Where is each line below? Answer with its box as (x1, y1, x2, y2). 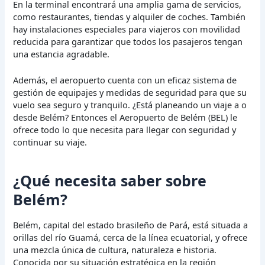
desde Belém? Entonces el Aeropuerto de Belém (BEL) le (13, 111, 238, 124)
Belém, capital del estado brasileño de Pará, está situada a (13, 219, 248, 231)
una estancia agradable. (13, 47, 110, 60)
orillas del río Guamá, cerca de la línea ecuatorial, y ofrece (13, 231, 248, 244)
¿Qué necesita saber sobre (13, 170, 207, 190)
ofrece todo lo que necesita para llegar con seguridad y (13, 124, 237, 136)
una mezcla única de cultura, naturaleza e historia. (13, 244, 217, 256)
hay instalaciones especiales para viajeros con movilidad (13, 22, 241, 35)
